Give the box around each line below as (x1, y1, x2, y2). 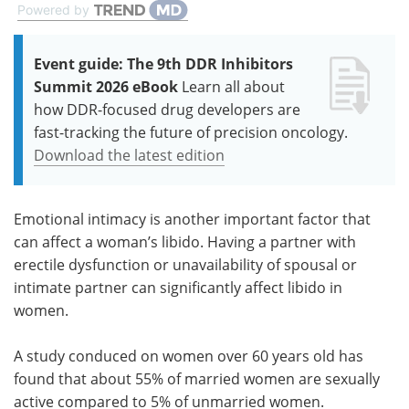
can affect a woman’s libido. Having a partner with (14, 231, 356, 252)
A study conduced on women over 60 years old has (14, 345, 363, 366)
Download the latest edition (34, 144, 225, 165)
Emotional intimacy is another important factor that (14, 208, 371, 229)
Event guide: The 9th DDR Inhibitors (34, 53, 293, 74)
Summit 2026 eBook (34, 76, 178, 97)
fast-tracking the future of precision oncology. (34, 121, 348, 142)
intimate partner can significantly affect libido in (14, 277, 342, 298)
